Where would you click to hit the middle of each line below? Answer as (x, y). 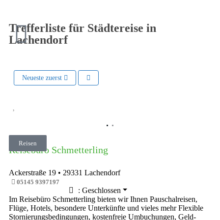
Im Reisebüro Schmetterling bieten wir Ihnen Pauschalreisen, (103, 199)
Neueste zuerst (43, 78)
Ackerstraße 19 (32, 172)
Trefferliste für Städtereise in (82, 28)
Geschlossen (101, 190)
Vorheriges (40, 123)
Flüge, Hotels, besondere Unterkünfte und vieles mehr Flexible (106, 208)
